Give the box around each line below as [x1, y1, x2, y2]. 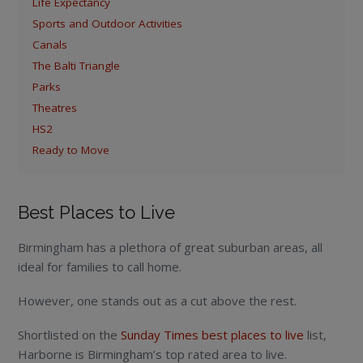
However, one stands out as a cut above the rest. [18, 292, 297, 309]
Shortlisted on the [18, 326, 122, 343]
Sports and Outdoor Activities [32, 15, 183, 31]
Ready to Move [32, 142, 110, 157]
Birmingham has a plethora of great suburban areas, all [18, 238, 323, 255]
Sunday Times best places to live [121, 326, 305, 343]
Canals [32, 36, 68, 52]
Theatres [32, 100, 78, 115]
